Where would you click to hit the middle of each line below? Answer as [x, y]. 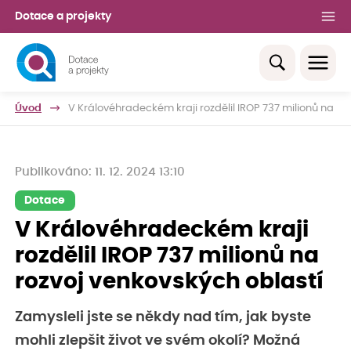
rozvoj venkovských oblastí [169, 282]
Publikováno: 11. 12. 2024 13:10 [100, 172]
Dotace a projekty [63, 16]
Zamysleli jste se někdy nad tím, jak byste [163, 317]
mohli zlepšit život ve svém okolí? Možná [157, 340]
